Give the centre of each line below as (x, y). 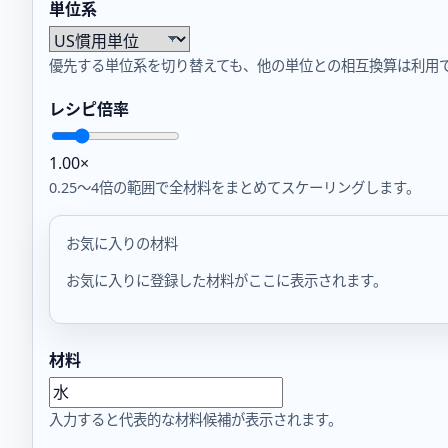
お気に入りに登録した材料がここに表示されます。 (226, 281)
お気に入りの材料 (122, 244)
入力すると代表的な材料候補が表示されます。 (195, 419)
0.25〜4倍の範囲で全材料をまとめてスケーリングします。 (234, 188)
